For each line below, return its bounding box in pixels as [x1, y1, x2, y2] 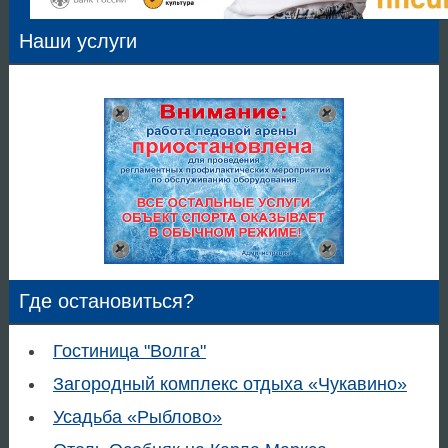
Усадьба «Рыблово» [52, 406, 222, 427]
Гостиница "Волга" [52, 340, 206, 361]
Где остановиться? [18, 289, 194, 312]
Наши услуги [18, 30, 137, 52]
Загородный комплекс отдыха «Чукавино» [52, 373, 407, 394]
